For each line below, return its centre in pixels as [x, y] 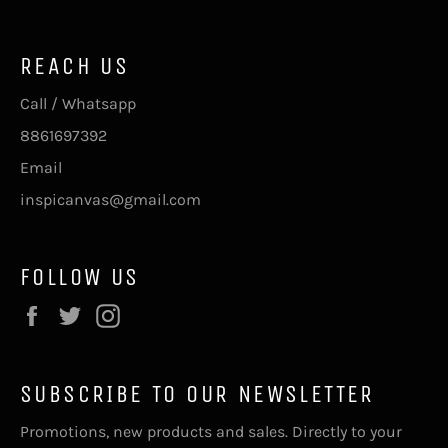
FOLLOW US [80, 276]
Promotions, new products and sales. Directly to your [211, 431]
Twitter [116, 313]
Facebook [87, 313]
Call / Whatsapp [80, 103]
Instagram [167, 313]
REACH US [75, 65]
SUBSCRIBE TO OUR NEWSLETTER [197, 393]
